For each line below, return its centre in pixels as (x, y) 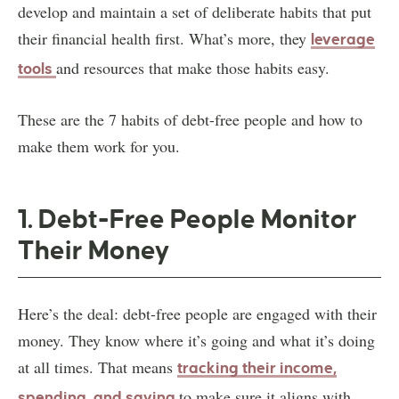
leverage (343, 39)
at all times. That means (98, 366)
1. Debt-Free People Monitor (187, 219)
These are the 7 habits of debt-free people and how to (190, 119)
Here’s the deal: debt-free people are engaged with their (197, 313)
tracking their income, (257, 368)
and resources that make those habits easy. (195, 67)
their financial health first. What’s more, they (164, 38)
